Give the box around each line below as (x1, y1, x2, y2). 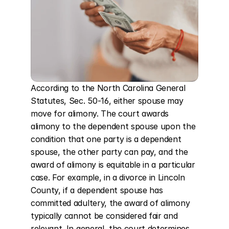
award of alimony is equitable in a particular (31, 159, 195, 170)
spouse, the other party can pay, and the (31, 147, 188, 157)
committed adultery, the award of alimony (31, 198, 190, 208)
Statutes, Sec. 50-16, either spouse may (31, 96, 184, 106)
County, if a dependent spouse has (31, 185, 163, 195)
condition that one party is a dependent (31, 134, 181, 144)
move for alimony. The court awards (31, 108, 169, 119)
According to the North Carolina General (31, 83, 186, 93)
